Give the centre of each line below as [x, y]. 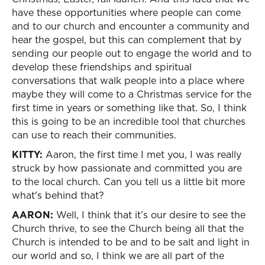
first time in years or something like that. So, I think [129, 108]
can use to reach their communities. [94, 135]
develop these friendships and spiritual [102, 67]
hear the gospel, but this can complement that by [127, 40]
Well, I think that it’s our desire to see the [149, 215]
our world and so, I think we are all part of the [118, 256]
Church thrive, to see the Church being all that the [128, 228]
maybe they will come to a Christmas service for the [132, 94]
